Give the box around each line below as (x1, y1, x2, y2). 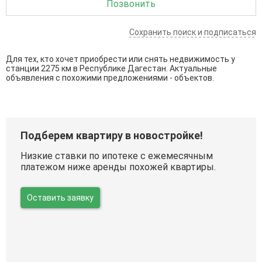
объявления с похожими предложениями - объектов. (6, 73, 214, 82)
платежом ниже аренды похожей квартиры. (20, 161, 216, 173)
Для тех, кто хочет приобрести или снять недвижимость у (6, 54, 235, 64)
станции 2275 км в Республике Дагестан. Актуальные (6, 63, 217, 73)
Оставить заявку (27, 192, 94, 202)
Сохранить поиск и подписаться (129, 27, 256, 37)
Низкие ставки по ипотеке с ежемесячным (20, 150, 213, 161)
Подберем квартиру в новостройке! (20, 129, 203, 142)
